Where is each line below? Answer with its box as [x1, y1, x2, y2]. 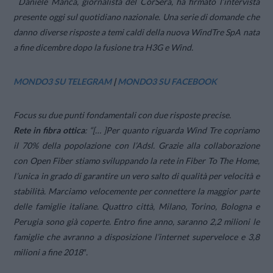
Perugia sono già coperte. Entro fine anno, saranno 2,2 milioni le [13, 216, 260, 227]
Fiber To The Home [185, 155, 258, 166]
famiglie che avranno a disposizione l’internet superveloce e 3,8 [13, 231, 260, 242]
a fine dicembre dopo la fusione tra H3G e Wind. [13, 42, 194, 53]
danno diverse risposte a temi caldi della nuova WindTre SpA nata [13, 27, 260, 38]
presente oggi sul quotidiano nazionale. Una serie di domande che [13, 12, 260, 23]
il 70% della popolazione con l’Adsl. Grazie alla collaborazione [13, 140, 260, 151]
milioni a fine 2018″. [13, 246, 88, 257]
